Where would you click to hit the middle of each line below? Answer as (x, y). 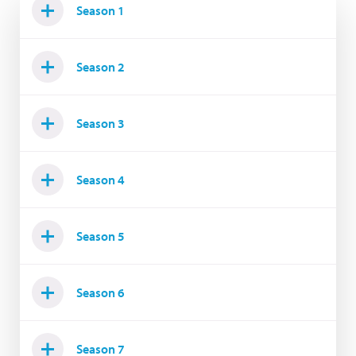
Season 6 (101, 293)
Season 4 (101, 180)
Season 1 (101, 11)
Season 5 (101, 236)
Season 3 (101, 124)
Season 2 (101, 67)
